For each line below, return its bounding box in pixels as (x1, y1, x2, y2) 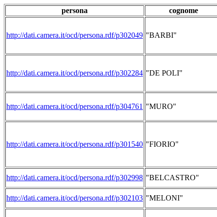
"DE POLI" (146, 69, 183, 77)
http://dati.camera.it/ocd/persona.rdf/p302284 (6, 69, 143, 77)
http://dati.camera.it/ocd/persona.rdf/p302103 (6, 194, 143, 202)
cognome (169, 6, 198, 15)
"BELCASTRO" (146, 173, 199, 182)
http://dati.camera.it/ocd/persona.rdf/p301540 (6, 140, 143, 148)
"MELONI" (146, 194, 183, 202)
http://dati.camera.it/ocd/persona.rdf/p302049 (6, 31, 143, 39)
